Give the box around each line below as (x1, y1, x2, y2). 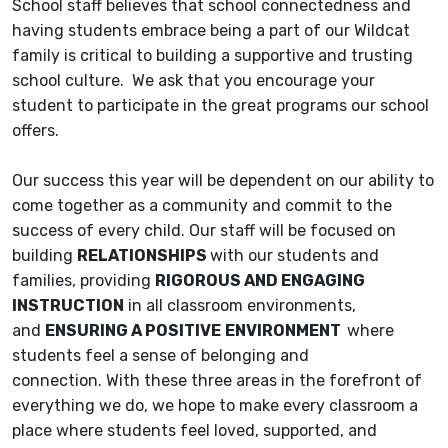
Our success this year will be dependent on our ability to (12, 171, 434, 191)
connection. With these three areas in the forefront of (12, 371, 422, 391)
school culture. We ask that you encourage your (12, 71, 375, 91)
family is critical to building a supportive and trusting (12, 46, 413, 66)
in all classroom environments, (124, 296, 356, 316)
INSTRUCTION (12, 296, 124, 316)
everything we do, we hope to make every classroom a (12, 396, 418, 416)
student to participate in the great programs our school (12, 96, 429, 116)
